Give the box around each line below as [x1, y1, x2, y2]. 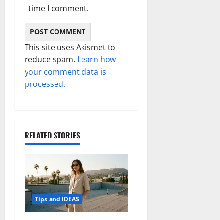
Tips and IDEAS [35, 195, 80, 204]
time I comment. [28, 3, 89, 14]
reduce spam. [25, 54, 77, 65]
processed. [25, 79, 65, 90]
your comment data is [25, 66, 106, 78]
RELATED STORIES [25, 129, 80, 141]
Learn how [77, 54, 116, 65]
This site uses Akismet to [25, 42, 115, 53]
